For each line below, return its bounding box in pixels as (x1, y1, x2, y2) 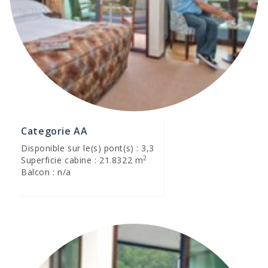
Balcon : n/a (21, 166, 71, 178)
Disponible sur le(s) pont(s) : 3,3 (21, 142, 155, 154)
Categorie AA (21, 124, 88, 138)
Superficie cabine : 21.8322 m (21, 154, 144, 166)
